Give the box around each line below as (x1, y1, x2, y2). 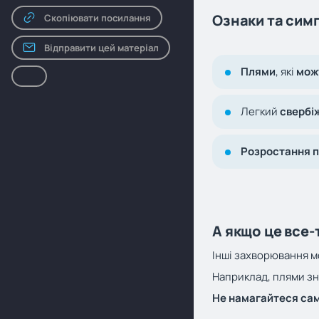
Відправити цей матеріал (44, 41, 159, 54)
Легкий (241, 104, 280, 119)
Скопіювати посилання (44, 11, 151, 24)
